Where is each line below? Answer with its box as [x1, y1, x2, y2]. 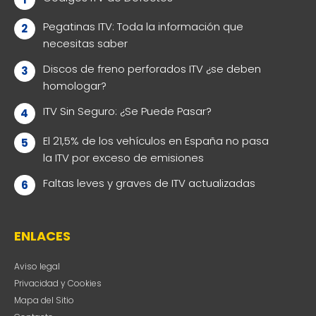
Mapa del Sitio [14, 294, 74, 307]
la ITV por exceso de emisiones [42, 150, 204, 165]
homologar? [42, 78, 107, 94]
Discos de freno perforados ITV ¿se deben [42, 61, 261, 77]
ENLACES [14, 227, 71, 245]
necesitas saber [42, 36, 128, 51]
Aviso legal [14, 260, 60, 273]
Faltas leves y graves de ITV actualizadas [42, 175, 255, 190]
